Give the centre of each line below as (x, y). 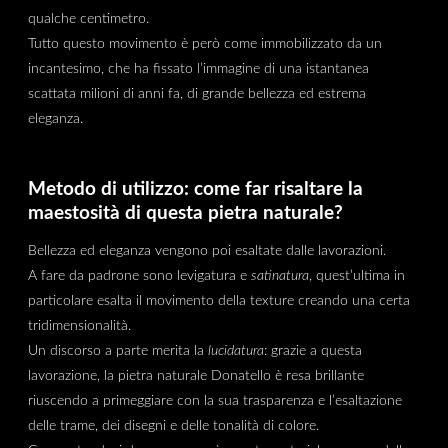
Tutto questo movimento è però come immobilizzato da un (204, 44)
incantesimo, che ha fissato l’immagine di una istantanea (198, 69)
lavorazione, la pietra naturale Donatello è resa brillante (195, 375)
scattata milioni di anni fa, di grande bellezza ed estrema (196, 94)
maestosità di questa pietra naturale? (185, 214)
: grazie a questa (312, 350)
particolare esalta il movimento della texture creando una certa (218, 300)
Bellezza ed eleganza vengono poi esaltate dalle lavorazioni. (206, 250)
